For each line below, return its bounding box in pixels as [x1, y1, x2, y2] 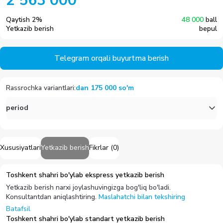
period [6, 103, 28, 113]
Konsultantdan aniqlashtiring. [6, 192, 97, 202]
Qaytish [6, 14, 30, 24]
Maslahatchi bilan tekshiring [99, 192, 185, 202]
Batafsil [6, 204, 30, 214]
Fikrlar [89, 143, 109, 153]
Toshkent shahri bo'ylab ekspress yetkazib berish [6, 170, 164, 180]
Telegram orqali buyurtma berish [54, 52, 169, 64]
